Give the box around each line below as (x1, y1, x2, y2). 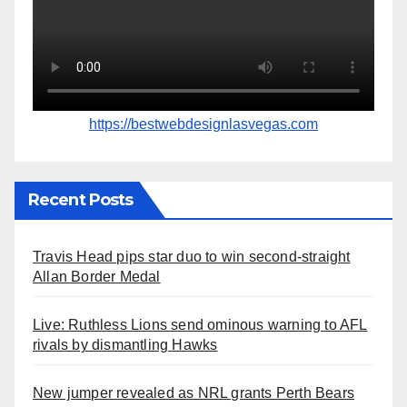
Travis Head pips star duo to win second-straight (33, 248, 351, 264)
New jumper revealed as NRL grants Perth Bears (33, 384, 355, 401)
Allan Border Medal (33, 268, 161, 284)
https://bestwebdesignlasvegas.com (89, 115, 318, 132)
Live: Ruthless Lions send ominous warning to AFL (33, 316, 368, 333)
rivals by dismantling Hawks (33, 336, 218, 352)
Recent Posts (28, 189, 134, 210)
